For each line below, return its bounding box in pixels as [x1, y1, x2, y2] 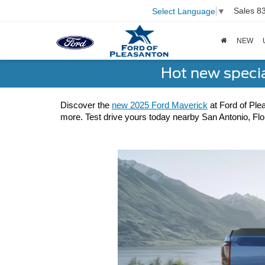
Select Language [152, 6, 215, 16]
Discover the [60, 101, 112, 110]
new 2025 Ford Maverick [112, 101, 208, 110]
